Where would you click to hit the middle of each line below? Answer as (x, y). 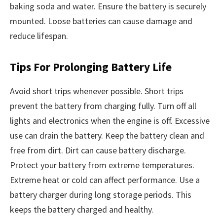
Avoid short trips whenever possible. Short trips (97, 91)
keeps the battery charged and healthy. (82, 210)
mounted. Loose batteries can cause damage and (101, 21)
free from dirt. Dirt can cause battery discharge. (98, 150)
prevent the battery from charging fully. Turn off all (103, 106)
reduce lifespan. (39, 36)
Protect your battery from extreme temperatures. (102, 165)
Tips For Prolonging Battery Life (91, 67)
